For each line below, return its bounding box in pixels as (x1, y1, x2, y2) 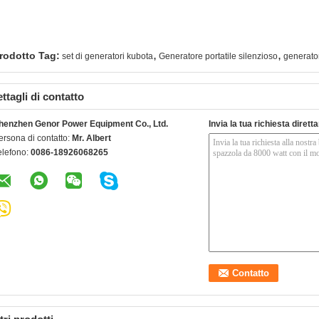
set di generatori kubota (62, 51, 153, 61)
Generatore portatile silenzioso (159, 51, 278, 61)
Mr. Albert (72, 133, 111, 143)
